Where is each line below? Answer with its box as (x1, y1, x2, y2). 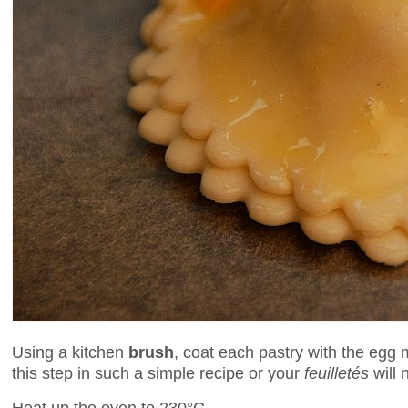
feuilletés (304, 362, 373, 382)
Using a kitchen (12, 342, 128, 362)
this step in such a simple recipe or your (12, 362, 304, 382)
